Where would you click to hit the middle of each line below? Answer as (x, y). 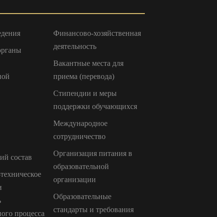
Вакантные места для (88, 63)
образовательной (81, 166)
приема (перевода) (84, 76)
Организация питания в (93, 153)
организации (74, 179)
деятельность (75, 46)
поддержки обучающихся (95, 106)
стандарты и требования (93, 209)
